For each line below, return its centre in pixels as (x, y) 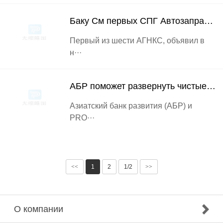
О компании (39, 209)
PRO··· (82, 117)
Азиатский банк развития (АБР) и (131, 106)
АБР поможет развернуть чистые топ (211, 86)
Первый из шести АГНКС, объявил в (137, 40)
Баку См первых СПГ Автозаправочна (209, 21)
